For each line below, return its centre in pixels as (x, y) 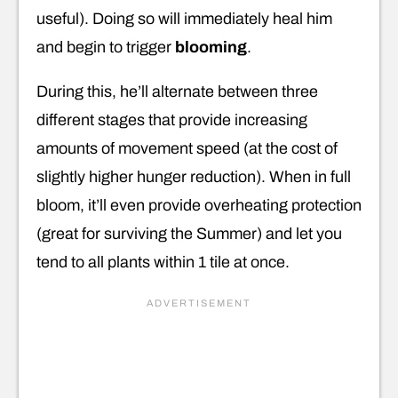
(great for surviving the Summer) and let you (189, 234)
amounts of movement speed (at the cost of (187, 149)
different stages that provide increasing (172, 120)
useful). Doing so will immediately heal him (184, 19)
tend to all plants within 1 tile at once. (163, 263)
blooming (211, 48)
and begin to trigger (106, 48)
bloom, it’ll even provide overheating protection (199, 206)
